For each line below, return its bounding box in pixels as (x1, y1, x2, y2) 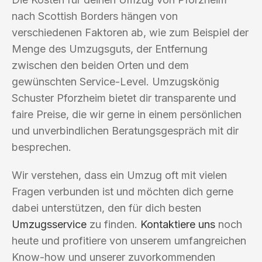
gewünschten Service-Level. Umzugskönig (12, 75, 219, 88)
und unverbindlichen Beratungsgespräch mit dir (12, 124, 239, 137)
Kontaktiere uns (140, 218, 215, 230)
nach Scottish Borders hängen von (12, 9, 178, 22)
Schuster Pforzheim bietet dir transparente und (12, 91, 236, 104)
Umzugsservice (12, 218, 87, 230)
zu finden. (87, 218, 140, 230)
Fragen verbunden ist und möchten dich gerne (12, 185, 233, 198)
